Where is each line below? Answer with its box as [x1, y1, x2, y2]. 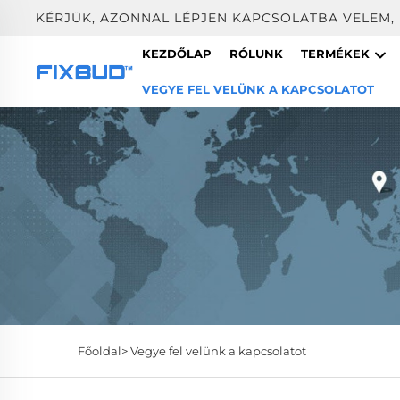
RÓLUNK [229, 46, 283, 61]
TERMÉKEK [300, 46, 373, 61]
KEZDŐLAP [141, 46, 212, 61]
